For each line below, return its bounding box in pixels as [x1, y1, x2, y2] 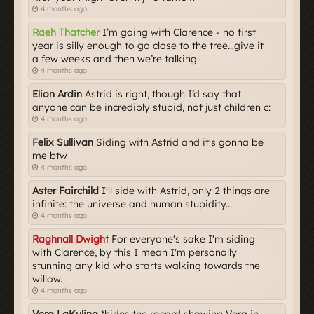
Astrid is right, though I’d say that [82, 88, 241, 100]
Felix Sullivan [32, 136, 93, 149]
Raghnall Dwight [32, 233, 109, 245]
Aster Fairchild [32, 184, 99, 197]
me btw [32, 149, 67, 162]
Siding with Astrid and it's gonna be [93, 136, 264, 149]
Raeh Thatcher [32, 26, 100, 39]
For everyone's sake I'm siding [109, 233, 255, 245]
